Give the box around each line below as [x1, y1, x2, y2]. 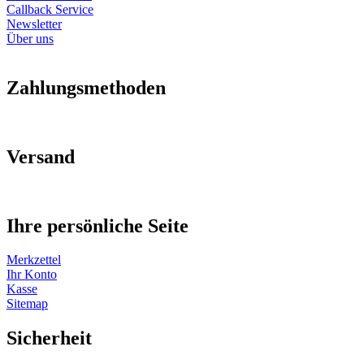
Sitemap [6, 297, 48, 311]
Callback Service [6, 2, 93, 16]
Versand [6, 145, 75, 167]
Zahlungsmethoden [6, 76, 166, 98]
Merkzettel [6, 253, 61, 267]
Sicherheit [6, 327, 92, 349]
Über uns [6, 32, 54, 45]
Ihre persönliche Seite [6, 214, 188, 236]
